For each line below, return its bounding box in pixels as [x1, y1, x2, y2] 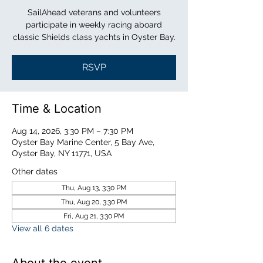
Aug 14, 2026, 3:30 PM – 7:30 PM [12, 126, 133, 136]
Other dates [12, 167, 58, 176]
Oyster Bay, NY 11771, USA [12, 149, 112, 158]
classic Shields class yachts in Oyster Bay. [12, 32, 176, 42]
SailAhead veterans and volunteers [27, 8, 161, 17]
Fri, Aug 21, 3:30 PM [63, 212, 124, 220]
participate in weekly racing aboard [26, 20, 162, 29]
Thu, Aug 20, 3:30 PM [60, 198, 127, 206]
